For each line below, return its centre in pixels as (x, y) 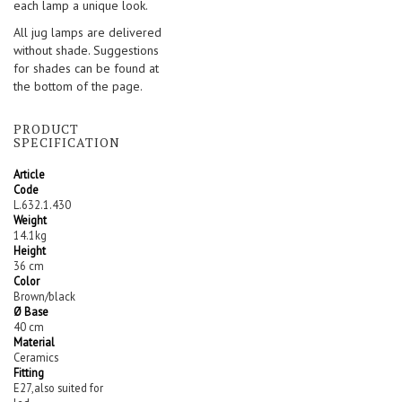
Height (30, 251)
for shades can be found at (86, 69)
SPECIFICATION (67, 143)
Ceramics (36, 358)
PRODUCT (46, 129)
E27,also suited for (58, 388)
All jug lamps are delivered (87, 33)
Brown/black (44, 297)
